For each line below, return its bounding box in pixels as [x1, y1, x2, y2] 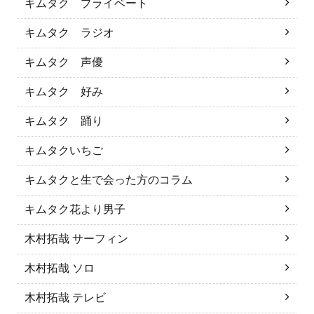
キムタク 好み [25, 86, 103, 97]
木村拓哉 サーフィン [25, 233, 128, 245]
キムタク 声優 [25, 56, 103, 68]
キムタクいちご [25, 144, 103, 156]
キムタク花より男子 [25, 203, 125, 215]
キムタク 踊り [25, 115, 103, 127]
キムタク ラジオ [25, 27, 114, 39]
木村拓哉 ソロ [25, 262, 95, 274]
